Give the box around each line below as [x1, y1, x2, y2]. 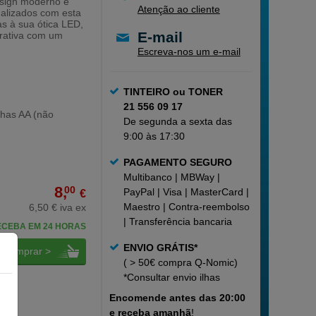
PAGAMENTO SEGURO [123, 157, 232, 168]
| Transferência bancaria [123, 216, 232, 227]
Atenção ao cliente [137, 4, 220, 15]
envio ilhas [169, 272, 220, 283]
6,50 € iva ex [28, 202, 86, 213]
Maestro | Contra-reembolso [123, 201, 250, 212]
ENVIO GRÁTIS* [123, 242, 197, 253]
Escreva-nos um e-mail [137, 46, 241, 57]
